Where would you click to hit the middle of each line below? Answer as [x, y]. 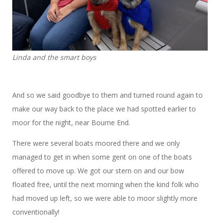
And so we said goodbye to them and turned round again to [108, 95]
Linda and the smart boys [54, 57]
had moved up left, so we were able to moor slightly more [105, 198]
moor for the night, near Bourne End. [72, 123]
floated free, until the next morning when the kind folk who [106, 185]
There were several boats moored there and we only [96, 143]
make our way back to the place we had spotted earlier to [104, 109]
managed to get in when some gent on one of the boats [102, 157]
